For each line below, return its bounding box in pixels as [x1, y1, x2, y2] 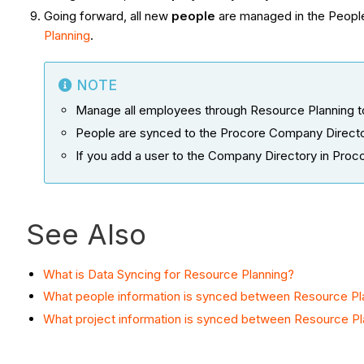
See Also [26, 216, 146, 251]
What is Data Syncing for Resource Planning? [43, 266, 294, 282]
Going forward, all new [44, 8, 172, 24]
